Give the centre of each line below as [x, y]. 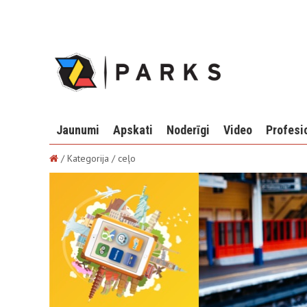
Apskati [133, 130]
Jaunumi [78, 130]
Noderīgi [188, 130]
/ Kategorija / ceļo [97, 158]
